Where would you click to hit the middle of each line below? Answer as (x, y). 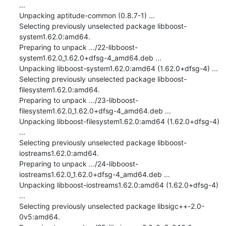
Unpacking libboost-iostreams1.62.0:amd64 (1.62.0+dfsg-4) (119, 185)
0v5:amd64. (39, 216)
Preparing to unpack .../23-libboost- (78, 100)
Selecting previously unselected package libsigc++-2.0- (111, 206)
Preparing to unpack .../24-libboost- (78, 163)
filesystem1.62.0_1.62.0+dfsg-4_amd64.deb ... (95, 110)
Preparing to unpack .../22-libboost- (78, 47)
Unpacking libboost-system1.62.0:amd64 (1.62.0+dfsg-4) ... (118, 68)
